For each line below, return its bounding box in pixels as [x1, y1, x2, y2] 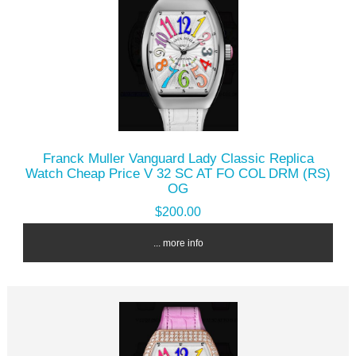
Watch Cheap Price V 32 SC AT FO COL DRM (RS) [25, 165, 331, 182]
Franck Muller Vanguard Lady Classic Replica [42, 150, 314, 167]
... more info [153, 238, 203, 249]
